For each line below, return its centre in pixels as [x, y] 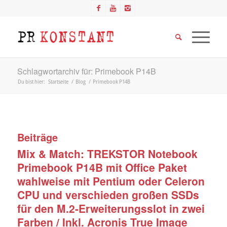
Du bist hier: [31, 81]
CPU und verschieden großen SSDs [108, 195]
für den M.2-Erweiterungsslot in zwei [111, 208]
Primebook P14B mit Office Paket [102, 167]
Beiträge [37, 137]
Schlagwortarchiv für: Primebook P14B [86, 71]
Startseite [58, 81]
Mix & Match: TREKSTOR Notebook [107, 154]
